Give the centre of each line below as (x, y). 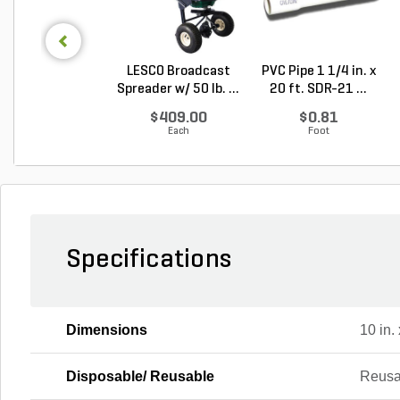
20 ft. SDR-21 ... (318, 89)
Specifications (149, 260)
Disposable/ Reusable (140, 376)
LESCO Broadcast (178, 71)
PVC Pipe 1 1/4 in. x (318, 71)
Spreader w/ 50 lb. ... (178, 89)
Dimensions (107, 329)
